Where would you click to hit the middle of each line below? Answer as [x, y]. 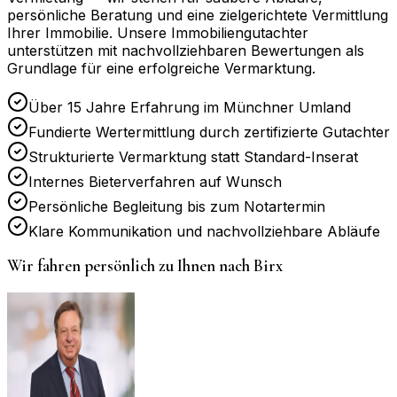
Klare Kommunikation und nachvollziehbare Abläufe [204, 231]
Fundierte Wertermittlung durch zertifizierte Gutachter [209, 132]
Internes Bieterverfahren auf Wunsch [155, 181]
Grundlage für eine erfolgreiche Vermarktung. [161, 68]
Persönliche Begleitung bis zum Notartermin [177, 206]
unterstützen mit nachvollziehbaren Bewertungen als [186, 50]
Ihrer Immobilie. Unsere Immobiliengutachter [158, 32]
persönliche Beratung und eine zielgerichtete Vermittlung [198, 15]
